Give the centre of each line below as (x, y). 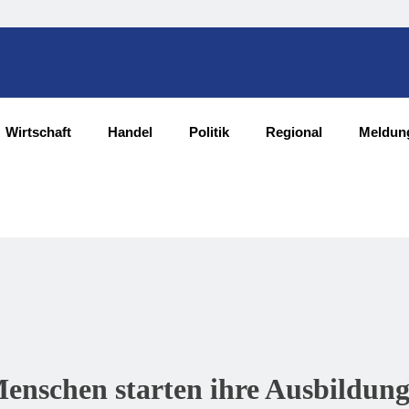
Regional (294, 131)
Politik (209, 131)
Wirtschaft (38, 131)
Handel (130, 131)
